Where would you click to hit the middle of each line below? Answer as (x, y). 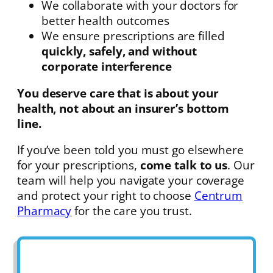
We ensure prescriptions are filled (133, 36)
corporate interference (107, 66)
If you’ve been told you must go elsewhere (130, 150)
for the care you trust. (132, 211)
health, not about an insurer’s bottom (123, 108)
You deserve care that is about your (118, 93)
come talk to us (184, 165)
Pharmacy (44, 211)
